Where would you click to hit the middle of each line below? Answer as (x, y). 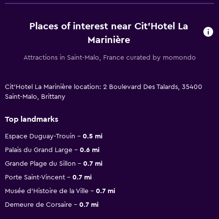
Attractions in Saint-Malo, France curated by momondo (109, 57)
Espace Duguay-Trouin (40, 136)
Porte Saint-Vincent (35, 177)
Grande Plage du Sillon (40, 164)
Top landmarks (32, 119)
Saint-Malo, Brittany (35, 97)
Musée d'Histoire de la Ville (47, 191)
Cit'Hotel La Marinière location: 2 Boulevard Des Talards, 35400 (104, 87)
